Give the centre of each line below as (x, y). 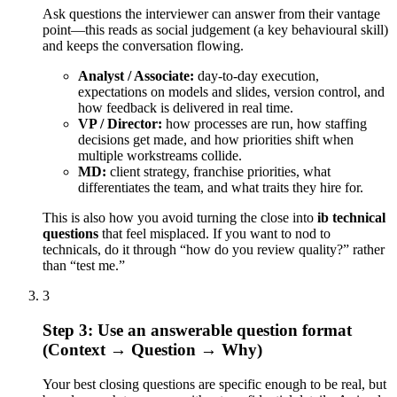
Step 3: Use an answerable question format (197, 331)
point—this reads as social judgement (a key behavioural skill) (215, 30)
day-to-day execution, (257, 76)
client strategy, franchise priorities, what (218, 172)
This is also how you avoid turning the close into (180, 218)
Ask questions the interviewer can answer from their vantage (211, 14)
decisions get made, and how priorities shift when (216, 140)
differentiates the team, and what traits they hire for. (221, 188)
